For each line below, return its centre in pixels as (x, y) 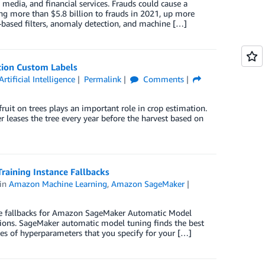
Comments (162, 79)
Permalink (102, 79)
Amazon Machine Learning (58, 183)
